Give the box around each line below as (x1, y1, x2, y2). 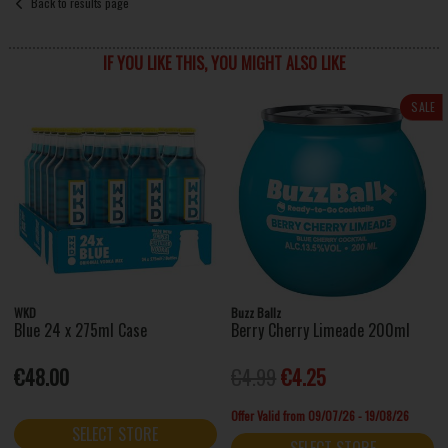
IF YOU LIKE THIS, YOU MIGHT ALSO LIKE (102, 51, 345, 76)
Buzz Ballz (231, 303, 282, 321)
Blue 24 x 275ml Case (14, 317, 148, 342)
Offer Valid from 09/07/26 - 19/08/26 (231, 407, 410, 424)
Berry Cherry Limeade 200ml (231, 317, 411, 342)
